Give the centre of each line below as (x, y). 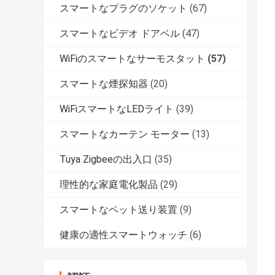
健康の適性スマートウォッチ (123, 235)
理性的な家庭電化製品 (109, 185)
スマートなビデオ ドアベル (120, 34)
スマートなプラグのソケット (123, 9)
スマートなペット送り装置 (118, 210)
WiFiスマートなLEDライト (117, 109)
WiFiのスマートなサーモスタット (132, 59)
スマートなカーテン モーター (125, 134)
